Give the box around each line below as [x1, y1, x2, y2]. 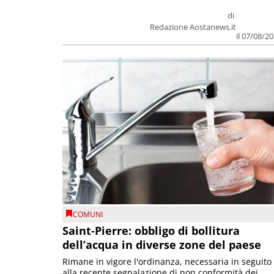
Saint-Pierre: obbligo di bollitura [62, 223, 240, 239]
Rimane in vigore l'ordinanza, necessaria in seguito [62, 256, 272, 268]
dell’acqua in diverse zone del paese [62, 237, 261, 253]
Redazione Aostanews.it [150, 21, 237, 33]
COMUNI [73, 209, 103, 220]
